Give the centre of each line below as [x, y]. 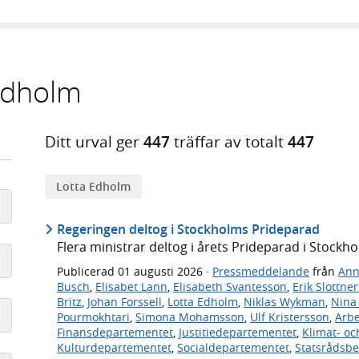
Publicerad [88, 271]
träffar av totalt [229, 141]
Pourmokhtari [94, 317]
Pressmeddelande [261, 271]
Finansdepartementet [115, 332]
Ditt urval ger [95, 141]
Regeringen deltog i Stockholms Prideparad [189, 229]
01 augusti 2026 [162, 271]
